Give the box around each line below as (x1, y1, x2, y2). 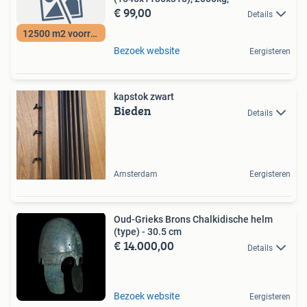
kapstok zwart (114, 91, 174, 103)
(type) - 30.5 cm (114, 226, 182, 238)
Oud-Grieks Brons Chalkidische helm (114, 214, 273, 225)
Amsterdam (114, 169, 158, 180)
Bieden (114, 101, 151, 121)
